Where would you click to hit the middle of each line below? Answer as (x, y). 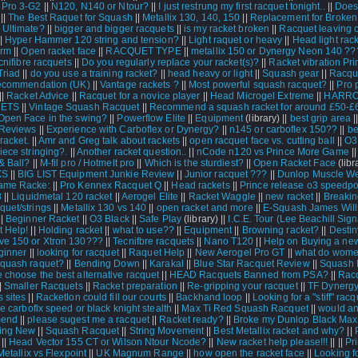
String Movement (167, 331)
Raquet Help (157, 253)
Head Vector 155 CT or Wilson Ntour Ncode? (108, 342)
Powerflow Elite (151, 118)
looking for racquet (78, 253)
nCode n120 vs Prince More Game (272, 152)
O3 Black (109, 219)
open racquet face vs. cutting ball (262, 141)
